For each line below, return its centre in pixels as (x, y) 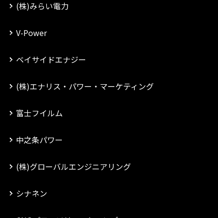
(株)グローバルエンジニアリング (73, 166)
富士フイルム (39, 113)
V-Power (31, 33)
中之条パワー (39, 140)
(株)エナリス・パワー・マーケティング (85, 86)
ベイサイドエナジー (51, 59)
